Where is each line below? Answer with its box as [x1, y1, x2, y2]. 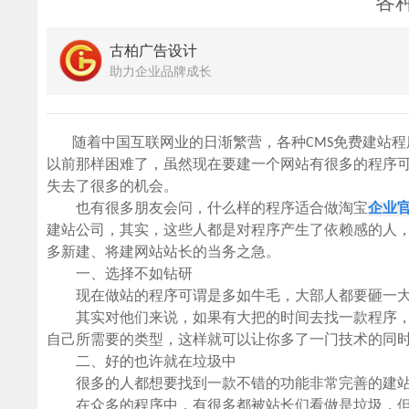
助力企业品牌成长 [110, 65, 213, 79]
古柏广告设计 [110, 44, 198, 59]
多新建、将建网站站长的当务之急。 [47, 245, 281, 260]
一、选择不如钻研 [47, 267, 194, 282]
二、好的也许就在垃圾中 [47, 354, 237, 370]
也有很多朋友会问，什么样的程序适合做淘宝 [47, 201, 369, 216]
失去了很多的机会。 [47, 179, 179, 194]
